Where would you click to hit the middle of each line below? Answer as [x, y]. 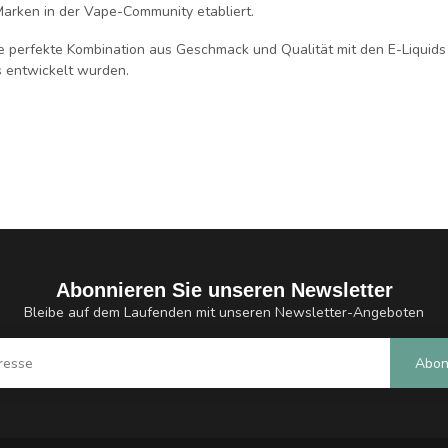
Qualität [307, 49]
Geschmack [212, 49]
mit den [360, 49]
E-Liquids [417, 49]
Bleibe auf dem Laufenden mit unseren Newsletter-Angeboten [224, 312]
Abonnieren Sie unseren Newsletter [224, 290]
